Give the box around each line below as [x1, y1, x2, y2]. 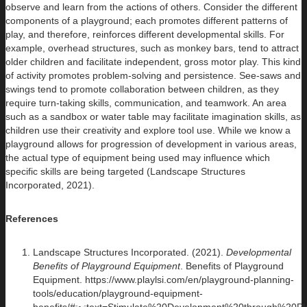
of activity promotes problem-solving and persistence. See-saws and [5, 70, 301, 82]
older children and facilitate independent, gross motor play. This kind [5, 56, 301, 68]
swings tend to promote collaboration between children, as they [5, 84, 279, 95]
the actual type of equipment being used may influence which [5, 152, 270, 164]
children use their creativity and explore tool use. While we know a [5, 125, 291, 136]
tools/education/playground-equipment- [33, 288, 203, 299]
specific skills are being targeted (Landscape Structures [5, 166, 245, 177]
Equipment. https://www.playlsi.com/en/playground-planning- [33, 274, 294, 286]
